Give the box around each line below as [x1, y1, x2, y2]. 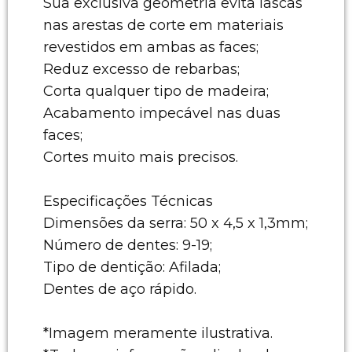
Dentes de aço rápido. [43, 280, 196, 298]
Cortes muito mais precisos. [43, 148, 238, 166]
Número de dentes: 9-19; [43, 236, 212, 254]
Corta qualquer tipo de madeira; [43, 82, 269, 100]
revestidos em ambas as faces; [43, 38, 258, 56]
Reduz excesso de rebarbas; [43, 60, 240, 78]
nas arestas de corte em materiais [43, 16, 284, 34]
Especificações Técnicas [43, 192, 213, 210]
